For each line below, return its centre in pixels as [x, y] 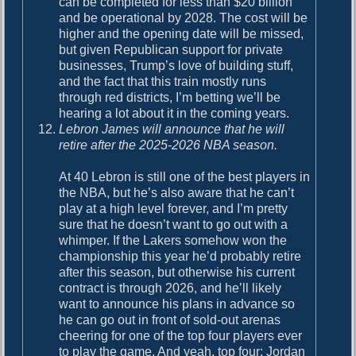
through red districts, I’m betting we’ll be [170, 97]
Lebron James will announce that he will [172, 129]
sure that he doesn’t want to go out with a [174, 224]
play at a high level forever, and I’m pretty [174, 208]
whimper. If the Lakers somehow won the [173, 240]
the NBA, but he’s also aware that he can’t [177, 192]
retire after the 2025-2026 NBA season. [168, 145]
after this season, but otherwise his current [177, 272]
